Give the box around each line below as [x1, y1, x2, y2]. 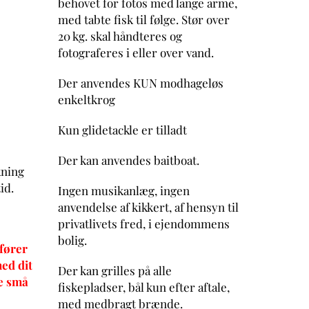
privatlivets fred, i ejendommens [57, 215, 230, 231]
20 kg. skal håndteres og [57, 28, 182, 43]
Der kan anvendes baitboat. [57, 152, 199, 168]
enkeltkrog [57, 91, 115, 107]
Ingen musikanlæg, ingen [57, 182, 190, 198]
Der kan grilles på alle [57, 262, 172, 278]
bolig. [57, 232, 87, 248]
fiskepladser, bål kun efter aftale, [57, 279, 230, 295]
